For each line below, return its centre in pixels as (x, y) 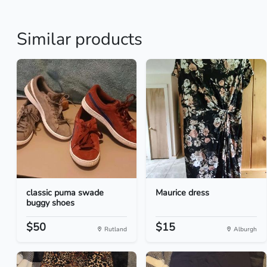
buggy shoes (50, 203)
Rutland (115, 229)
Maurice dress (183, 193)
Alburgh (244, 229)
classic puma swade (65, 193)
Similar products (80, 39)
